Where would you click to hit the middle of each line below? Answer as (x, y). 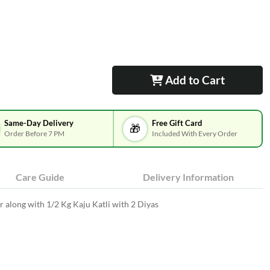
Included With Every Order (195, 133)
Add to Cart (193, 80)
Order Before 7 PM (34, 133)
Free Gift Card (177, 123)
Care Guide (40, 177)
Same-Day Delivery (39, 123)
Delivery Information (189, 177)
